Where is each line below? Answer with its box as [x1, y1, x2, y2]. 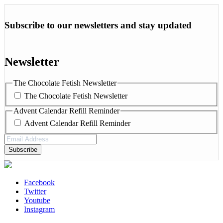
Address [4, 142, 30, 151]
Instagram [24, 205, 55, 214]
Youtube [24, 196, 50, 205]
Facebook [24, 178, 55, 187]
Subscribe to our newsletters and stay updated [4, 20, 192, 31]
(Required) [30, 142, 64, 151]
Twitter [24, 187, 46, 196]
